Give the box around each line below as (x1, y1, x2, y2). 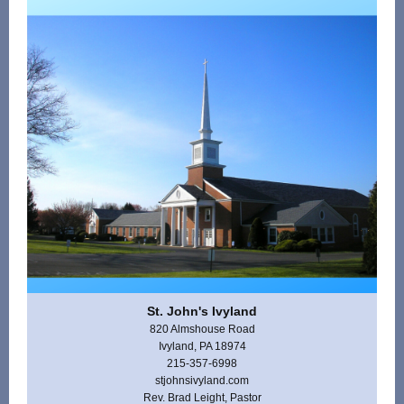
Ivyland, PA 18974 (158, 340, 246, 353)
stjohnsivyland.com (155, 374, 249, 387)
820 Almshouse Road (149, 323, 255, 335)
